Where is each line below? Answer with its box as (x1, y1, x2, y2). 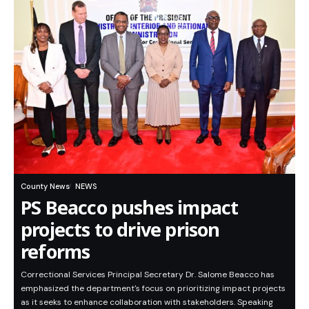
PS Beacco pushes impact (21, 195, 239, 221)
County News (21, 181, 70, 192)
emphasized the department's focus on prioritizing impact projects (21, 283, 286, 295)
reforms (21, 239, 90, 265)
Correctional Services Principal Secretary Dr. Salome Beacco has (21, 269, 275, 281)
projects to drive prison (21, 217, 220, 243)
